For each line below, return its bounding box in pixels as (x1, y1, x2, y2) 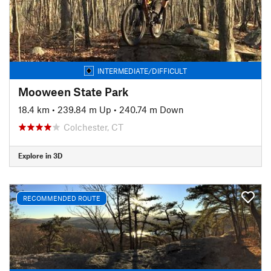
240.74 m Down (119, 103, 184, 115)
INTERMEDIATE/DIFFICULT (97, 66, 187, 75)
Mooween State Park (18, 84, 129, 99)
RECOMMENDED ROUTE (23, 194, 100, 202)
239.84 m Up (57, 103, 111, 115)
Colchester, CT (64, 121, 123, 132)
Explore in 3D (18, 151, 62, 160)
